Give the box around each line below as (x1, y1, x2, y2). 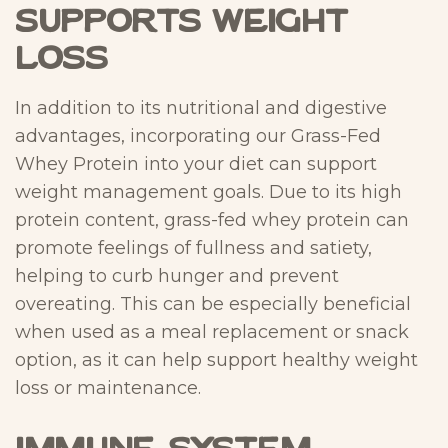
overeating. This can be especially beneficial (15, 293, 411, 315)
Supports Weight (15, 7, 348, 38)
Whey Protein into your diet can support (15, 153, 377, 175)
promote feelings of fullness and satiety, (15, 237, 372, 259)
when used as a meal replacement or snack (15, 321, 409, 343)
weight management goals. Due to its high (15, 181, 402, 203)
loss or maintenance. (15, 377, 201, 399)
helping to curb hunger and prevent (15, 265, 339, 287)
